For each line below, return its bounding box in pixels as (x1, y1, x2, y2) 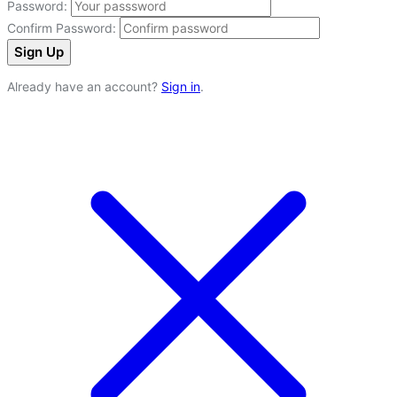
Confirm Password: (7, 19, 116, 35)
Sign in (161, 78, 200, 94)
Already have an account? (7, 78, 161, 94)
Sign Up (14, 43, 64, 60)
